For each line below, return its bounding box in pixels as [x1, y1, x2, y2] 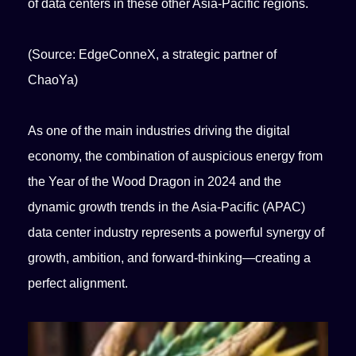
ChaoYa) [28, 73, 79, 87]
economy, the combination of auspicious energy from [28, 149, 323, 163]
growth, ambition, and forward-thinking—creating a [28, 251, 311, 265]
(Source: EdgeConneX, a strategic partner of [28, 48, 277, 61]
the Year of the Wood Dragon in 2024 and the [28, 175, 282, 188]
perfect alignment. [28, 277, 129, 290]
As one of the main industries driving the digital [28, 124, 291, 137]
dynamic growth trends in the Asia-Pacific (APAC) [28, 200, 306, 214]
